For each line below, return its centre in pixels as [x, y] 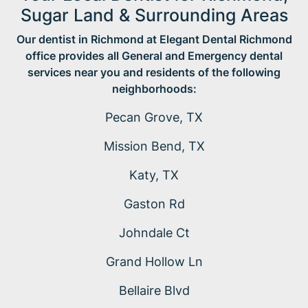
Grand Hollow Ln [154, 262]
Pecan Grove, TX [154, 118]
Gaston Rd [154, 204]
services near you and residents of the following [154, 73]
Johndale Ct [154, 233]
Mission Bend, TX [154, 146]
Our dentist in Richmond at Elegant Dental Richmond [154, 40]
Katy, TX [154, 175]
